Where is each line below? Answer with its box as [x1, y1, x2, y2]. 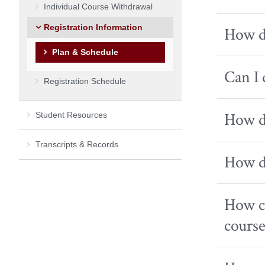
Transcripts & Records [35, 139, 118, 149]
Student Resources [35, 109, 107, 119]
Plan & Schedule [52, 47, 118, 57]
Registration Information [44, 22, 143, 32]
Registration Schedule [44, 76, 126, 86]
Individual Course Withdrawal [44, 1, 153, 11]
